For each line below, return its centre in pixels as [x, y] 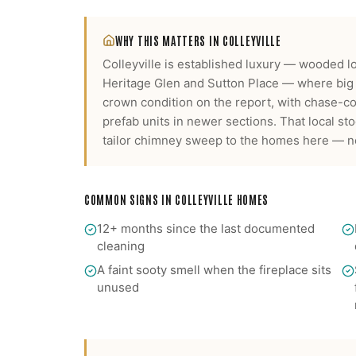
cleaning [121, 246]
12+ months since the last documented [206, 228]
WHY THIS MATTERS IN [169, 41]
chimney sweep [178, 140]
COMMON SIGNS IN [130, 199]
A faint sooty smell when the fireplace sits [214, 270]
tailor [117, 140]
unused [118, 287]
